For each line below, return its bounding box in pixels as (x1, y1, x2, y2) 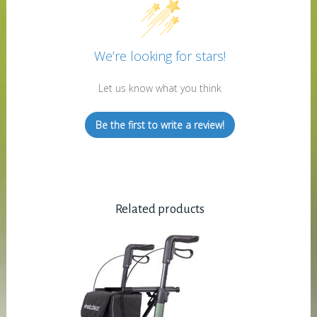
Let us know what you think (98, 81, 222, 96)
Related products (115, 202, 205, 217)
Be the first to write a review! (96, 118, 225, 132)
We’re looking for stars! (94, 47, 226, 65)
